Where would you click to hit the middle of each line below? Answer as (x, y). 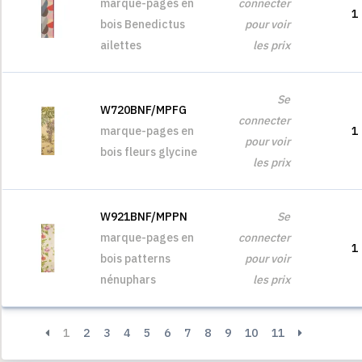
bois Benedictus (143, 24)
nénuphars (128, 280)
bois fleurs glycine (149, 152)
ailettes (121, 45)
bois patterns (135, 259)
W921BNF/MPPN (144, 217)
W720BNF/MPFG (143, 110)
